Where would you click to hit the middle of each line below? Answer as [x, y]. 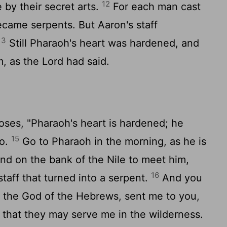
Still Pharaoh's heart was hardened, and [103, 43]
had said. [87, 61]
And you [181, 178]
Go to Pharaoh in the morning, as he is [113, 141]
